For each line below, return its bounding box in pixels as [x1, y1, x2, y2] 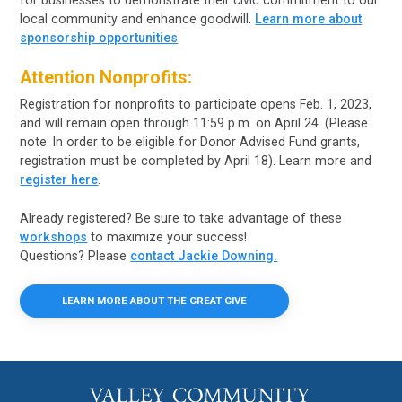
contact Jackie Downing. [130, 248, 278, 263]
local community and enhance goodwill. [20, 12, 256, 27]
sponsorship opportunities [20, 31, 179, 46]
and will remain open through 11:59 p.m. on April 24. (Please [20, 116, 369, 131]
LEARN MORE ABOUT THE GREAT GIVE [62, 294, 248, 308]
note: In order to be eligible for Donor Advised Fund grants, [20, 135, 361, 150]
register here [20, 172, 99, 188]
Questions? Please [20, 248, 131, 263]
